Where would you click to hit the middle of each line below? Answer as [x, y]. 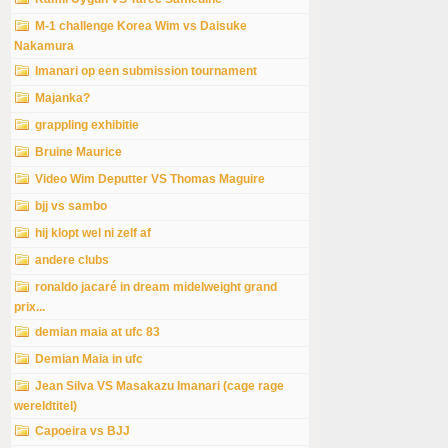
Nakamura [44, 46]
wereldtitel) [45, 406]
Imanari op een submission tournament [146, 71]
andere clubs [72, 260]
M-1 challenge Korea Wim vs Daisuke [141, 26]
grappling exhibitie [87, 125]
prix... [29, 307]
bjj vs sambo [71, 206]
